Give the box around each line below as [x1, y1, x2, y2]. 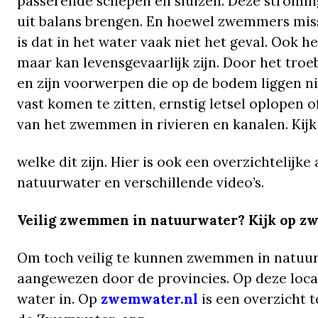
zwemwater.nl [101, 290, 198, 308]
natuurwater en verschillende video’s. [17, 174, 264, 192]
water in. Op [17, 290, 101, 308]
